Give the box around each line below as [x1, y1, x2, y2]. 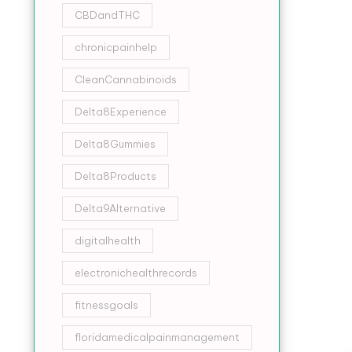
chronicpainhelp [74, 41, 157, 53]
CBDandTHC [74, 9, 140, 21]
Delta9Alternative [74, 202, 166, 214]
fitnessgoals [74, 299, 138, 311]
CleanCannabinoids [74, 73, 177, 86]
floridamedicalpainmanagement [74, 331, 240, 343]
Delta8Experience [74, 105, 167, 118]
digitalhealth [74, 234, 141, 247]
